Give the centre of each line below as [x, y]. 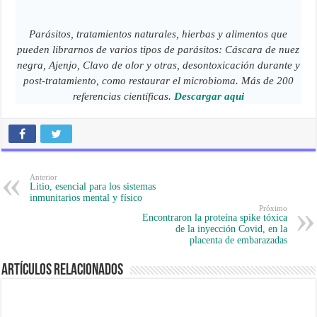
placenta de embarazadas [238, 241]
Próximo [273, 208]
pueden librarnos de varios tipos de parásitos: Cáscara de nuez [158, 50]
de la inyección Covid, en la [231, 229]
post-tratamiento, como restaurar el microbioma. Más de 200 [158, 81]
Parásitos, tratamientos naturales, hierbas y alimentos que [158, 34]
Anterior [44, 177]
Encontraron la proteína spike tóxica [214, 218]
